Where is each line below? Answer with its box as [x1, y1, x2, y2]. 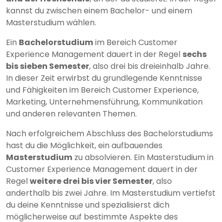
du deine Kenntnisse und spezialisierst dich [6, 199, 169, 211]
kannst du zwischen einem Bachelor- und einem [6, 5, 192, 17]
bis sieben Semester [6, 60, 89, 72]
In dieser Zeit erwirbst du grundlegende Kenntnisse [6, 72, 202, 84]
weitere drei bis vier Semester [30, 175, 153, 187]
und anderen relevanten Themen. [6, 108, 137, 120]
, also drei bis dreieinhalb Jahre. [89, 60, 210, 72]
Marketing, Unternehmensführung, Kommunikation [6, 96, 203, 108]
